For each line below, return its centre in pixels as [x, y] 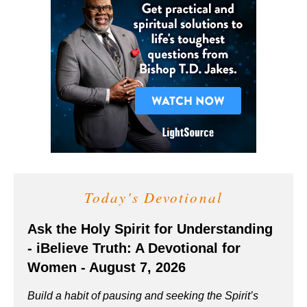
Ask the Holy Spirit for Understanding [150, 229]
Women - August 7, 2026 [107, 267]
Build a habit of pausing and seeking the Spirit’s [143, 295]
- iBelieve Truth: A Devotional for [134, 248]
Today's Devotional [153, 197]
